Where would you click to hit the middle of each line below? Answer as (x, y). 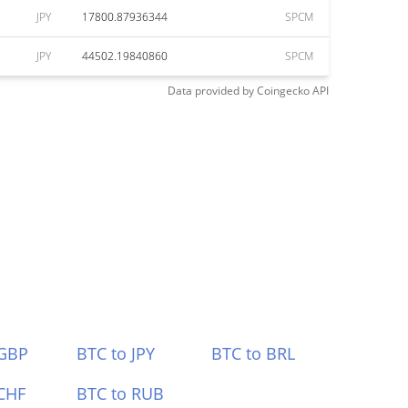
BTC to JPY (115, 353)
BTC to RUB (120, 393)
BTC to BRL (254, 353)
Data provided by (211, 91)
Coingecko (283, 91)
